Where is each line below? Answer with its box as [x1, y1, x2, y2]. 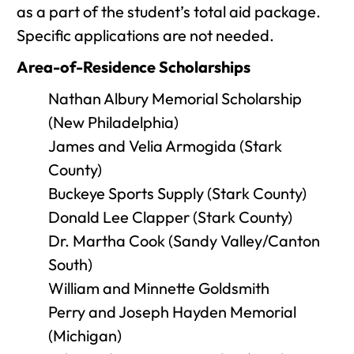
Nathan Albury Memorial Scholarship [48, 88, 302, 108]
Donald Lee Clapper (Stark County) [48, 207, 292, 227]
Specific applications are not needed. [17, 25, 274, 45]
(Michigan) [48, 326, 122, 345]
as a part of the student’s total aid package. [17, 2, 321, 21]
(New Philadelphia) [48, 112, 179, 132]
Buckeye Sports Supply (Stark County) [48, 183, 307, 203]
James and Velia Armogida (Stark [48, 136, 282, 156]
